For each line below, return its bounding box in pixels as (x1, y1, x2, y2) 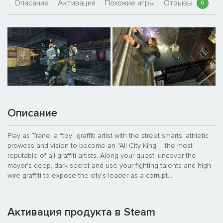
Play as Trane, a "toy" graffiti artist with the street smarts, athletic (7, 131, 209, 140)
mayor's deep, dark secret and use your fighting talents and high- (7, 161, 213, 170)
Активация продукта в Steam (7, 205, 155, 219)
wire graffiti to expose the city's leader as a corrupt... (7, 171, 172, 180)
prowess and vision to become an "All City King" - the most (7, 141, 193, 150)
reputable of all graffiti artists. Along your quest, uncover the (7, 151, 196, 160)
